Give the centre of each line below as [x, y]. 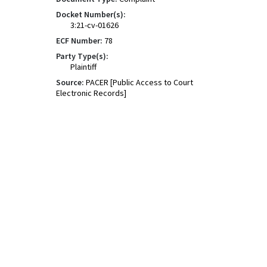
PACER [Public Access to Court [139, 82]
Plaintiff [83, 67]
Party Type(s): [82, 56]
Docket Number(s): [91, 14]
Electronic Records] [91, 93]
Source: [70, 82]
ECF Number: [79, 41]
